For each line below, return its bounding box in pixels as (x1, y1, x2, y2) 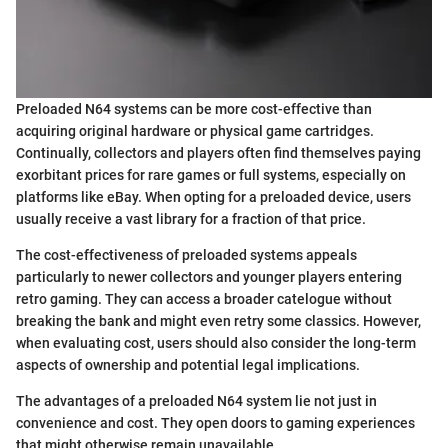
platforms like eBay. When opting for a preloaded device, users (16, 189, 411, 206)
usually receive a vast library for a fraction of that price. (16, 211, 366, 228)
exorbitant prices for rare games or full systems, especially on (16, 167, 406, 184)
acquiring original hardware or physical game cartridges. (16, 123, 374, 140)
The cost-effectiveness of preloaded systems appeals (16, 247, 357, 264)
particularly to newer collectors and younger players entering (16, 269, 402, 286)
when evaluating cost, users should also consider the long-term (16, 335, 416, 352)
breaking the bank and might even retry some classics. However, (16, 313, 421, 330)
